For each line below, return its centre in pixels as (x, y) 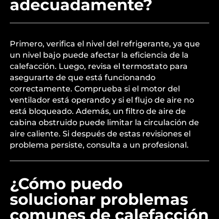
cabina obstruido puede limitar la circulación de (104, 122)
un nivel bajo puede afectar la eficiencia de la (99, 55)
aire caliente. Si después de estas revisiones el (100, 134)
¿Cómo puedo (66, 184)
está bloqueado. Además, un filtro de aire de (98, 111)
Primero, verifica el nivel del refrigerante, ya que (105, 44)
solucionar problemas (99, 199)
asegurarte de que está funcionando (83, 77)
